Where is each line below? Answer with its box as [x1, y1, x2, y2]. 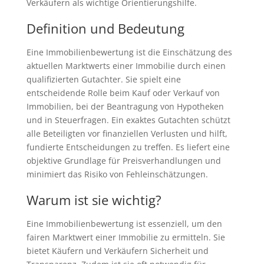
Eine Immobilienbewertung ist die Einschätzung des [26, 46, 232, 58]
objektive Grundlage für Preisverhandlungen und [26, 154, 221, 166]
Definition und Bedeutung [26, 19, 184, 37]
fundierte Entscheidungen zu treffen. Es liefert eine [26, 141, 230, 153]
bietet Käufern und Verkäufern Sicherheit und [26, 245, 209, 256]
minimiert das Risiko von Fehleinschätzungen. [26, 168, 208, 180]
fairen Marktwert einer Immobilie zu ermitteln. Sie [26, 231, 225, 243]
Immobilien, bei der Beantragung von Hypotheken [26, 100, 224, 112]
